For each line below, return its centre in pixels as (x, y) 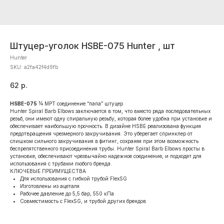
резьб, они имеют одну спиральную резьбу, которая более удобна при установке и (111, 118)
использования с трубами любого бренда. (61, 163)
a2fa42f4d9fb (41, 67)
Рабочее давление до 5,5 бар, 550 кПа (67, 193)
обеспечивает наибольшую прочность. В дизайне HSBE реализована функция (105, 126)
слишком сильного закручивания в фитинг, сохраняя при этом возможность (104, 141)
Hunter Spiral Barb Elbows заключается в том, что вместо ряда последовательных (110, 111)
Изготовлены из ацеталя (50, 186)
